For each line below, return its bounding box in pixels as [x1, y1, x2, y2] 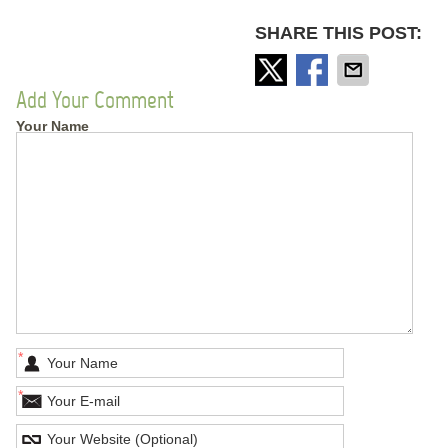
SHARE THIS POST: [255, 22, 423, 43]
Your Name [15, 117, 89, 134]
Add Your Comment [15, 84, 174, 114]
